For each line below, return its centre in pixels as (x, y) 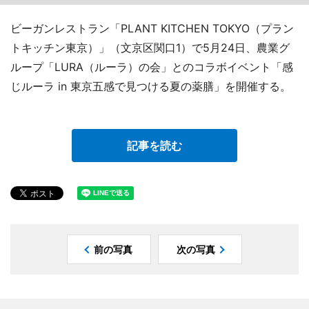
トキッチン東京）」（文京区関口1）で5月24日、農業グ (150, 48)
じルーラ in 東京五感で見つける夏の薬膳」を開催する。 (151, 87)
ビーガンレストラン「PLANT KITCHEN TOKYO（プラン (152, 29)
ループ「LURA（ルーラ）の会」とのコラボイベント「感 (152, 67)
